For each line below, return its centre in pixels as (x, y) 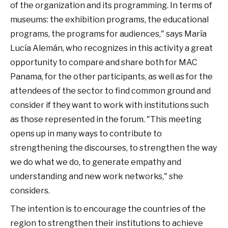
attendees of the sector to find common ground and (110, 91)
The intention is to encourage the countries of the (108, 209)
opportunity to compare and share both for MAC (104, 62)
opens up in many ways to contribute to (86, 134)
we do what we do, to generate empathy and (96, 162)
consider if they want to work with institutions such (109, 105)
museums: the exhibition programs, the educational (109, 20)
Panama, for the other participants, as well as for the (111, 77)
